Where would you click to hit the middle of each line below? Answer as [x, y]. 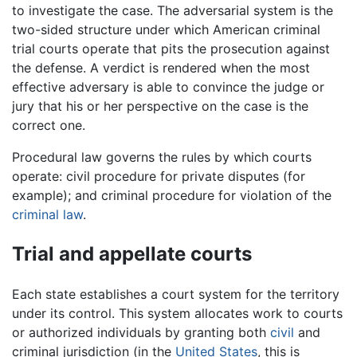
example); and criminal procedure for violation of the [172, 195]
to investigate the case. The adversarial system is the [173, 10]
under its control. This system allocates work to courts [177, 313]
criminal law [47, 214]
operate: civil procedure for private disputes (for [159, 176]
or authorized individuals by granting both [141, 332]
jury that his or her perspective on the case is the [160, 106]
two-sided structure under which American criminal [166, 29]
